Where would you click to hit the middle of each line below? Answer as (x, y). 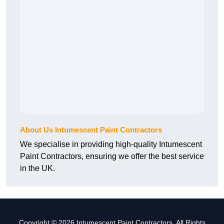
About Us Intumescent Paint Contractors (91, 130)
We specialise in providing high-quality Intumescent (111, 144)
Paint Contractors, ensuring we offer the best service (112, 156)
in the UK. (37, 168)
